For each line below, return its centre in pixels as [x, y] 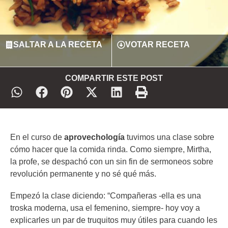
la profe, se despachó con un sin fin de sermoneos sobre [112, 162]
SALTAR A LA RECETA [58, 45]
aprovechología [94, 137]
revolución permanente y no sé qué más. [83, 174]
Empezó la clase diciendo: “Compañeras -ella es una [106, 196]
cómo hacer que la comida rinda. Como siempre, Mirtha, [111, 150]
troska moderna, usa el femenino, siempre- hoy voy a [105, 208]
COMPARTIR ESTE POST [114, 78]
